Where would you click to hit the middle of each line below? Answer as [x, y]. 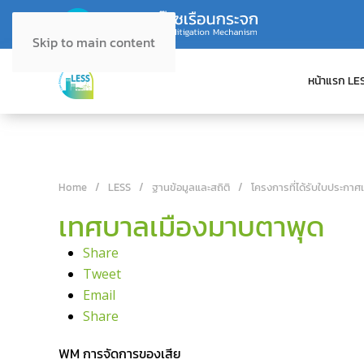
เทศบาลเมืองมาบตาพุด [192, 226]
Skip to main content [94, 42]
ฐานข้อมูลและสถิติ [191, 187]
